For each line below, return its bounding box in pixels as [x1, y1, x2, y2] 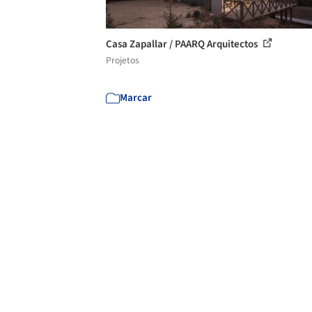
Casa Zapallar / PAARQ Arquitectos [106, 36, 260, 52]
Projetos [106, 53, 139, 67]
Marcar [120, 90, 152, 105]
